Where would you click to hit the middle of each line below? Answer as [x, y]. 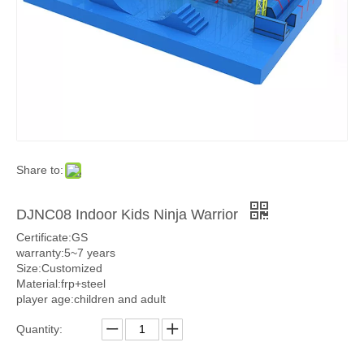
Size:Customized [59, 268]
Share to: [40, 169]
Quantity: [39, 329]
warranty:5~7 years [66, 252]
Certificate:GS [52, 237]
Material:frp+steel [61, 283]
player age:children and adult [91, 299]
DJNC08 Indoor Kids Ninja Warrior [129, 214]
